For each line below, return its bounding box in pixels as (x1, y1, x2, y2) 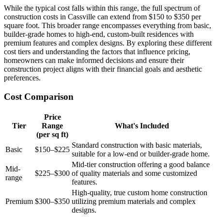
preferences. (4, 74, 41, 82)
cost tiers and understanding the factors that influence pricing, (4, 47, 190, 56)
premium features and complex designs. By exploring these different (4, 39, 212, 47)
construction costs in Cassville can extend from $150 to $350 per (4, 13, 201, 21)
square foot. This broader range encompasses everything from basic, (4, 21, 211, 30)
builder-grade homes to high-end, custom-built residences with (4, 30, 194, 39)
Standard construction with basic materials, (72, 140, 202, 149)
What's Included (114, 121, 169, 130)
